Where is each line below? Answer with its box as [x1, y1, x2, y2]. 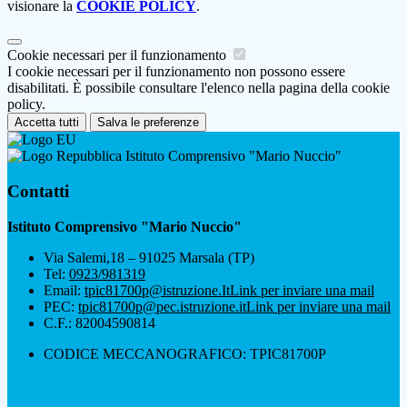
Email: [44, 282, 84, 298]
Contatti [7, 182, 69, 202]
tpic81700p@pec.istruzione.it [78, 298, 246, 314]
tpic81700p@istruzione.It [84, 282, 230, 298]
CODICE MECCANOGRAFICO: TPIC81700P [44, 345, 326, 362]
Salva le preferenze [97, 115, 199, 130]
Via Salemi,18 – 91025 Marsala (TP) [44, 249, 254, 265]
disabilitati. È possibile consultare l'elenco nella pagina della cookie [7, 80, 390, 96]
